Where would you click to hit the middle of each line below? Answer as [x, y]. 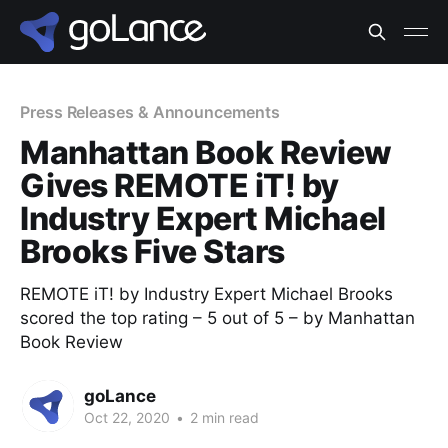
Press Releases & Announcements [150, 112]
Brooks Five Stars [152, 251]
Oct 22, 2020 [127, 417]
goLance [120, 395]
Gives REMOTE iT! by [179, 185]
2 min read [222, 417]
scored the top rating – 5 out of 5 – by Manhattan [217, 318]
